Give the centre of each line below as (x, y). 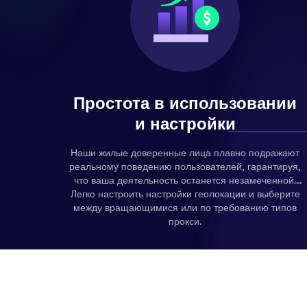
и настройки (185, 123)
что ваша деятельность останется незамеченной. (185, 180)
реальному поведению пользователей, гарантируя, (185, 167)
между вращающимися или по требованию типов (185, 208)
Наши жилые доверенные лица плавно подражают (185, 153)
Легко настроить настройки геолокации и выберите (185, 194)
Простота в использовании (185, 103)
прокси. (185, 221)
